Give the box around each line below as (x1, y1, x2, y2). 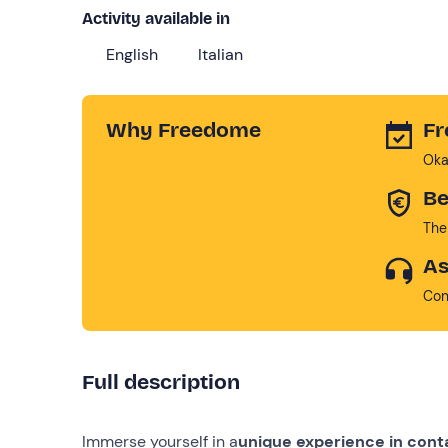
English (106, 43, 158, 65)
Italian (198, 43, 243, 65)
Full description (82, 368, 240, 395)
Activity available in (82, 8, 230, 28)
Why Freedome (106, 116, 261, 143)
